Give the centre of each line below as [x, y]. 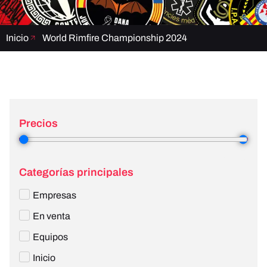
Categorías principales [76, 173]
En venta [52, 216]
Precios [38, 124]
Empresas [55, 195]
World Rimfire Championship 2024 [114, 38]
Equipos [50, 237]
